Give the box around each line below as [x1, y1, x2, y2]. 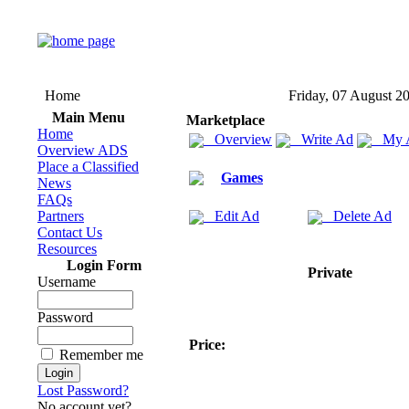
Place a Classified [37, 159, 139, 174]
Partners [37, 208, 84, 224]
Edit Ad [204, 208, 259, 224]
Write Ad [290, 131, 353, 147]
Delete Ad [322, 208, 392, 224]
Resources [37, 241, 97, 257]
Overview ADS [37, 142, 128, 158]
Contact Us [37, 225, 102, 240]
